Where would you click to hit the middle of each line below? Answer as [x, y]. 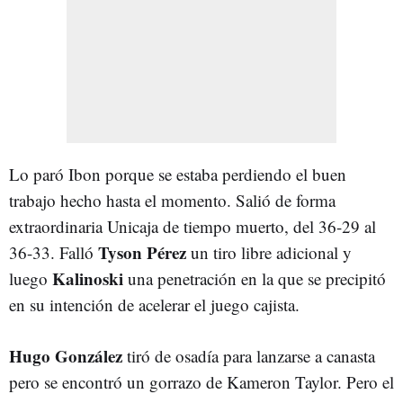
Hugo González [66, 355]
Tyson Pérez [142, 252]
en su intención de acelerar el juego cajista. [157, 304]
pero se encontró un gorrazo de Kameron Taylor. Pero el [201, 381]
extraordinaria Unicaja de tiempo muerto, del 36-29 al [193, 226]
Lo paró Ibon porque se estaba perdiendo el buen [178, 174]
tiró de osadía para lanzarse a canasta [249, 355]
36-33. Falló [54, 252]
